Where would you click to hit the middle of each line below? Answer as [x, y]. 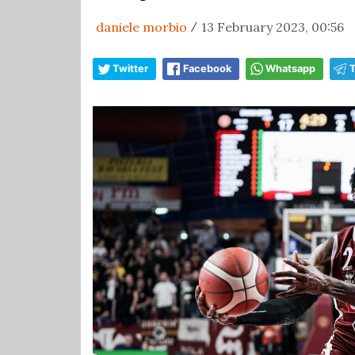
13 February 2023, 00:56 [273, 27]
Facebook [207, 69]
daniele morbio [141, 27]
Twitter [130, 69]
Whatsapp [290, 69]
